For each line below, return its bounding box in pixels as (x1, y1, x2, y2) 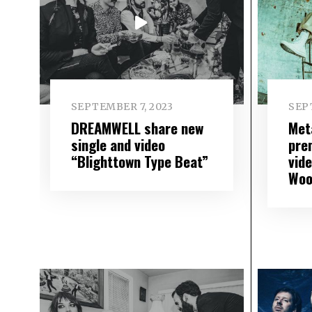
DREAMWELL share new (70, 116, 203, 139)
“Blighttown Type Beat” (70, 150, 208, 172)
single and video (70, 133, 165, 155)
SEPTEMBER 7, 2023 (70, 100, 173, 114)
